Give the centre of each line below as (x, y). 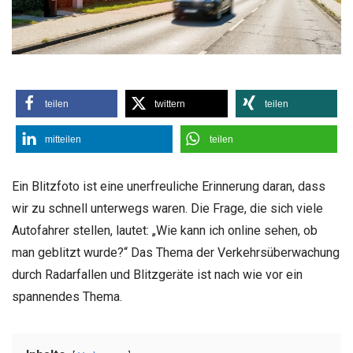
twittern (170, 104)
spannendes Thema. (67, 296)
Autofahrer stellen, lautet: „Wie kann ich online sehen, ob (165, 230)
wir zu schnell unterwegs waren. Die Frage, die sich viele (167, 208)
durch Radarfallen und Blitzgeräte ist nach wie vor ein (157, 274)
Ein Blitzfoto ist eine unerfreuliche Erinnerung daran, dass (169, 186)
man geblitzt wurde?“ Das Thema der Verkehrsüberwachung (176, 252)
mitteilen (63, 139)
